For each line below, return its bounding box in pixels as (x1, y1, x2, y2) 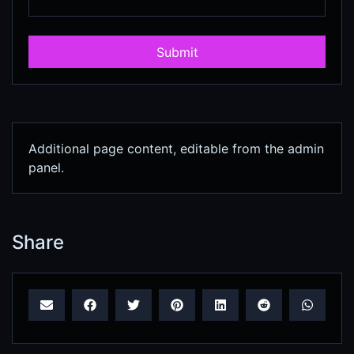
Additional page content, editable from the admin (28, 140, 324, 156)
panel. (28, 159, 64, 175)
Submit (156, 43, 198, 60)
